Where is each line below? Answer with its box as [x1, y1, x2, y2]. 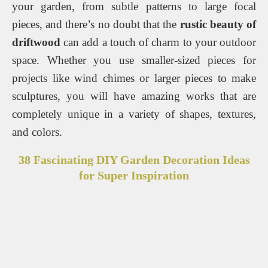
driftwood [12, 35, 60, 48]
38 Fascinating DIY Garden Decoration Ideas [18, 153, 250, 166]
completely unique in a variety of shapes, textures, [12, 107, 256, 120]
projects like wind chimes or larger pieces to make [12, 71, 256, 84]
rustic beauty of [179, 17, 257, 31]
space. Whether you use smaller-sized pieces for [12, 53, 256, 66]
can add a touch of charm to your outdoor [60, 35, 256, 48]
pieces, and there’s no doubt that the [12, 17, 180, 31]
